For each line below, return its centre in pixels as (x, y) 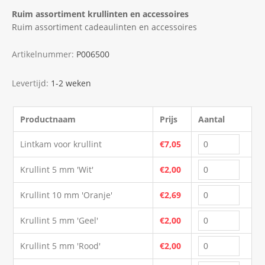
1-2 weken (71, 83)
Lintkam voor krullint (61, 144)
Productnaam (48, 119)
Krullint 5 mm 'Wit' (57, 169)
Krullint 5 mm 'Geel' (59, 220)
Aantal (212, 119)
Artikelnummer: (43, 54)
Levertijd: (30, 83)
